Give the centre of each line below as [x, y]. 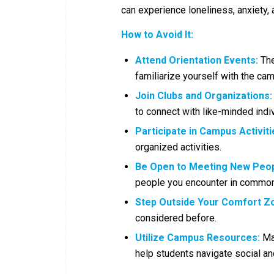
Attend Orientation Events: [197, 61]
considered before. [176, 218]
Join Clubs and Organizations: [204, 96]
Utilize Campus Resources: [198, 238]
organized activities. [178, 147]
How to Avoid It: [157, 34]
